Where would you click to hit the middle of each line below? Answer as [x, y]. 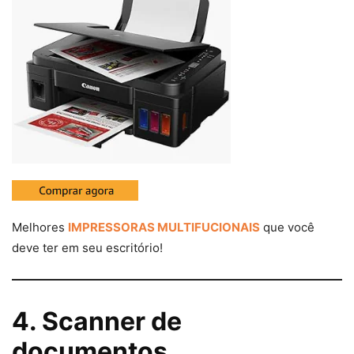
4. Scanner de [97, 322]
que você [287, 228]
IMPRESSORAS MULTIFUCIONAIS [164, 228]
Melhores [40, 228]
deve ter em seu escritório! [87, 248]
